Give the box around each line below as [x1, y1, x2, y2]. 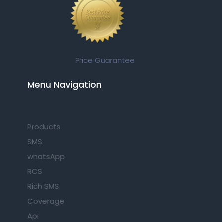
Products [27, 121, 60, 132]
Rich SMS [27, 180, 59, 191]
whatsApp [27, 151, 65, 162]
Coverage [27, 195, 64, 206]
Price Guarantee [75, 55, 135, 65]
